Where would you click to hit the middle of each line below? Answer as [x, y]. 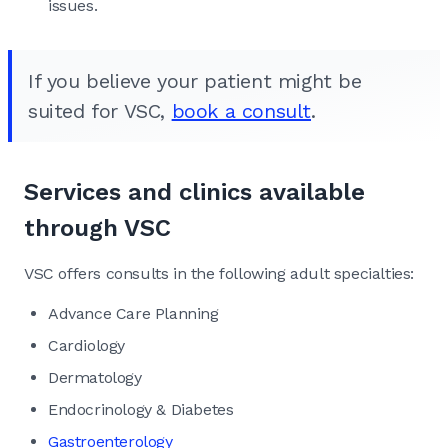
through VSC [97, 227]
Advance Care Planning [133, 313]
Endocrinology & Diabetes [141, 409]
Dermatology [95, 377]
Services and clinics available [194, 191]
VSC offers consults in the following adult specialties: [219, 273]
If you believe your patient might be [195, 80]
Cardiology [86, 345]
